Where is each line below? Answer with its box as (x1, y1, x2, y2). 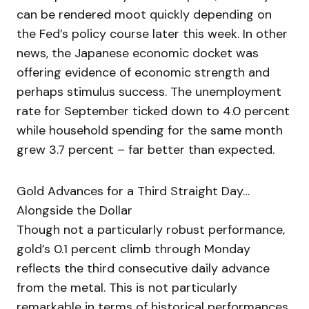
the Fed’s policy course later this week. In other (17, 26, 288, 43)
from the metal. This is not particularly (17, 279, 237, 297)
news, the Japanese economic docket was (17, 45, 259, 62)
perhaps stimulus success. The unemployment (17, 83, 281, 101)
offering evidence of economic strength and (17, 64, 270, 81)
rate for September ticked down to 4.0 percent (17, 103, 290, 120)
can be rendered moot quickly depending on (17, 6, 272, 23)
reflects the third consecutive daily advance (17, 260, 270, 277)
